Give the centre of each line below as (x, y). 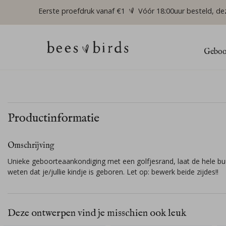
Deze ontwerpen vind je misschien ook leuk (97, 213)
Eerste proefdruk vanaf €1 (82, 11)
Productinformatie (53, 119)
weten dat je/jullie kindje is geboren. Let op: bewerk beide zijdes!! (113, 172)
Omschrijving (31, 146)
